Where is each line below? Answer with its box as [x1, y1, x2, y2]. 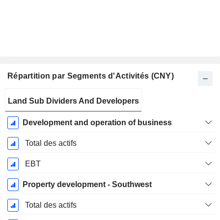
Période [11, 91, 39, 100]
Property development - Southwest [22, 180, 152, 189]
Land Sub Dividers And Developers [8, 97, 139, 106]
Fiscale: [11, 102, 39, 111]
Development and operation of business [22, 118, 172, 127]
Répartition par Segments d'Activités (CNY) [7, 72, 174, 81]
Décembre [7, 113, 43, 122]
